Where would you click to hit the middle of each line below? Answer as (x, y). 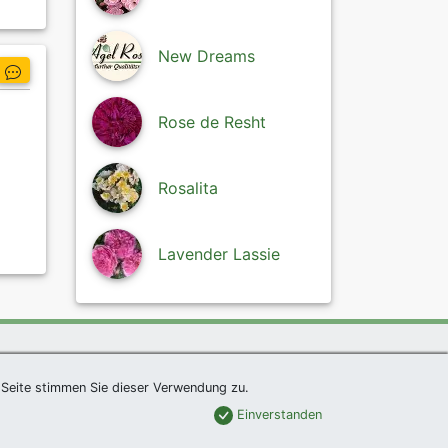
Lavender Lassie (219, 254)
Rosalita (188, 188)
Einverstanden (277, 414)
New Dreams (206, 56)
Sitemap (118, 376)
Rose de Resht (212, 122)
